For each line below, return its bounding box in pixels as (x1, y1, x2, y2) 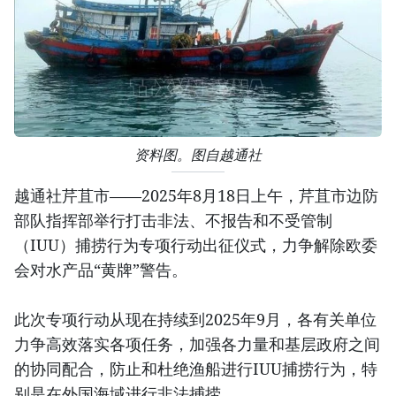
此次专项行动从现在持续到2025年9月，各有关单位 (14, 308, 377, 330)
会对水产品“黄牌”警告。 (14, 258, 187, 280)
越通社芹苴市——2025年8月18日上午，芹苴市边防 (14, 184, 378, 206)
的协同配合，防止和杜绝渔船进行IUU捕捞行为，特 (14, 357, 377, 379)
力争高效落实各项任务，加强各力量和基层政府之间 (14, 332, 380, 354)
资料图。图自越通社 (134, 146, 262, 164)
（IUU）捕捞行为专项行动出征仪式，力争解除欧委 (14, 233, 377, 255)
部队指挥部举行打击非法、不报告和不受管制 (14, 209, 332, 231)
